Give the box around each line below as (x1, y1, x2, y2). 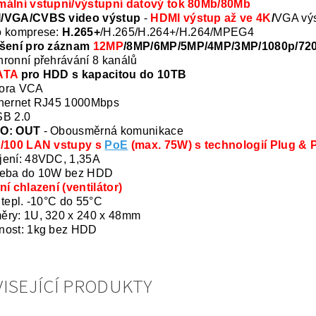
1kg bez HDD (23, 223, 97, 236)
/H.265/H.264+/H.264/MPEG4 (100, 25, 255, 38)
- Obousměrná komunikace (40, 124, 183, 137)
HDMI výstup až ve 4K (150, 11, 272, 24)
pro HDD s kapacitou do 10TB (18, 68, 187, 80)
